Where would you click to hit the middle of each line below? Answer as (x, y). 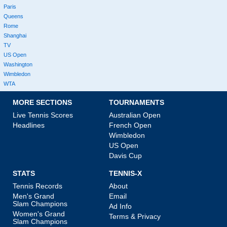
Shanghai (15, 35)
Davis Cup (125, 155)
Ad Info (120, 206)
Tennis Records (37, 186)
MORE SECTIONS (42, 102)
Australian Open (135, 115)
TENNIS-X (125, 173)
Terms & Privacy (135, 216)
